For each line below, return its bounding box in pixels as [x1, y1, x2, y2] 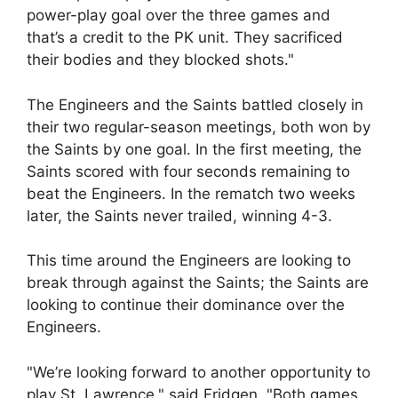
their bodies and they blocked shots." [27, 51, 294, 68]
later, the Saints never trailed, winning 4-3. [27, 206, 332, 225]
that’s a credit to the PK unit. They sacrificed [27, 28, 343, 46]
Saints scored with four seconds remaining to [27, 162, 350, 180]
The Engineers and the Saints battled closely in [27, 95, 363, 114]
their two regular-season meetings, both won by [27, 117, 370, 136]
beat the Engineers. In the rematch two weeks [27, 184, 355, 203]
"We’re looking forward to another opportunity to [27, 362, 370, 381]
